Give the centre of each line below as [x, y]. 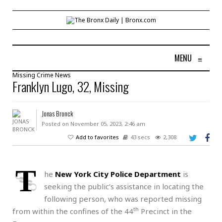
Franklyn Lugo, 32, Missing [71, 86]
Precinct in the [165, 211]
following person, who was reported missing [123, 198]
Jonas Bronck [57, 113]
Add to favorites [97, 137]
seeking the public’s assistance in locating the [124, 186]
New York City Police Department [118, 174]
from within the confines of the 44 [73, 211]
